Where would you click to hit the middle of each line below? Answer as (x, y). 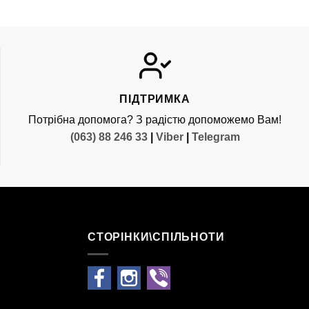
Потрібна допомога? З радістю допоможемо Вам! (155, 120)
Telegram (216, 137)
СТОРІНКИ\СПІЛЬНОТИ (156, 237)
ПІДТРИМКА (155, 99)
